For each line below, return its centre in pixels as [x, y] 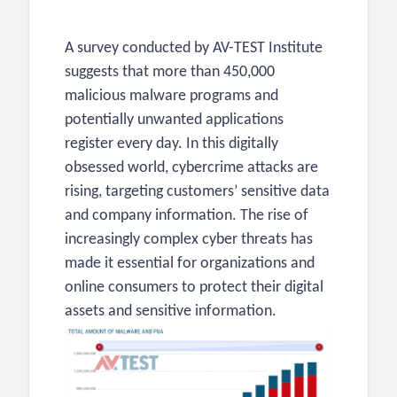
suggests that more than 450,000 [170, 72]
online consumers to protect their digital [194, 288]
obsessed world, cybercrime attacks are [191, 168]
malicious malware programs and [171, 96]
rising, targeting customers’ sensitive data [197, 192]
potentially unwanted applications [174, 120]
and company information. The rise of [187, 216]
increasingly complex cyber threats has [189, 240]
